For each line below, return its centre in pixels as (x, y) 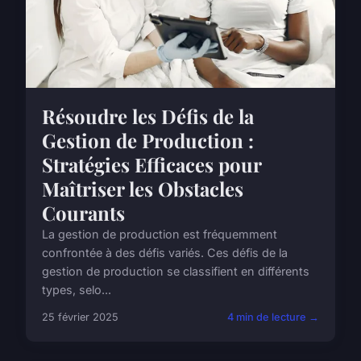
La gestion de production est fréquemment (160, 234)
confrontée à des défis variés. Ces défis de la (165, 253)
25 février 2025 (80, 317)
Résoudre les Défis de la (148, 116)
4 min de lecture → (273, 317)
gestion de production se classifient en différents (176, 272)
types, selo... (77, 290)
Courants (83, 213)
